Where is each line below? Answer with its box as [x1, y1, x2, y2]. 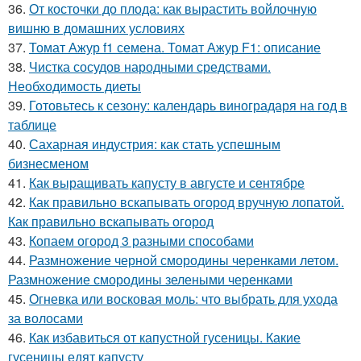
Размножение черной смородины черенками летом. [29, 251, 338, 269]
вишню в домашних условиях [8, 19, 185, 37]
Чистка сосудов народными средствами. [29, 57, 271, 76]
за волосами [8, 309, 83, 327]
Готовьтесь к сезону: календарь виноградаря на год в [29, 96, 347, 114]
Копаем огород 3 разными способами [29, 231, 254, 250]
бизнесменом [8, 154, 89, 172]
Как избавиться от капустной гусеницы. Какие [29, 328, 301, 346]
